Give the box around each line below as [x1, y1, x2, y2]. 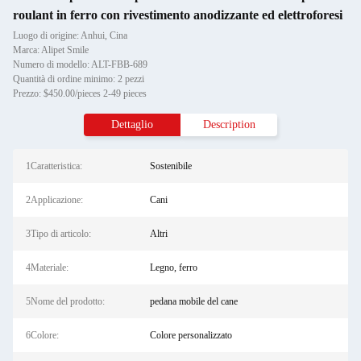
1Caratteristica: [26, 160, 82, 172]
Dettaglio [111, 118, 153, 131]
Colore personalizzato [149, 330, 232, 341]
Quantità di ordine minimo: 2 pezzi [13, 73, 144, 85]
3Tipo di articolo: [26, 228, 91, 239]
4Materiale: [26, 262, 68, 273]
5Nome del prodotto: [26, 296, 105, 307]
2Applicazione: [26, 194, 83, 205]
